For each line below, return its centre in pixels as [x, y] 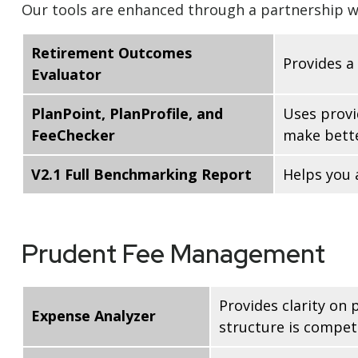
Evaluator [66, 75]
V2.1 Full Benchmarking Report [141, 175]
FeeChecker [73, 135]
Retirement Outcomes [111, 53]
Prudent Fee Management [173, 254]
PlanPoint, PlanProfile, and [127, 114]
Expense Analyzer [93, 316]
